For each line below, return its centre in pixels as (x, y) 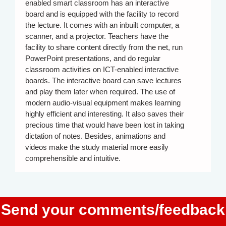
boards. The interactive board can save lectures (103, 81)
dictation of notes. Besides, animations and (95, 136)
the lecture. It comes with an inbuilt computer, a (102, 25)
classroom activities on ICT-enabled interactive (102, 70)
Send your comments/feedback (113, 210)
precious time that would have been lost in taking (105, 125)
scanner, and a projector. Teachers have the (97, 36)
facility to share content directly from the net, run (104, 47)
